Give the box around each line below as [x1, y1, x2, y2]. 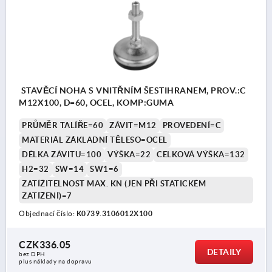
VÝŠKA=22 [107, 149, 151, 159]
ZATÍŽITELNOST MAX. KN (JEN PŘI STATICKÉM [22, 178, 206, 188]
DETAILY [206, 246, 241, 257]
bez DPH [19, 250, 46, 257]
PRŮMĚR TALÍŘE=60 [22, 120, 103, 130]
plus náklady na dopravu [19, 257, 92, 265]
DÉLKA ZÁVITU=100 [22, 149, 101, 159]
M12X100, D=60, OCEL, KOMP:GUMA [19, 97, 174, 107]
